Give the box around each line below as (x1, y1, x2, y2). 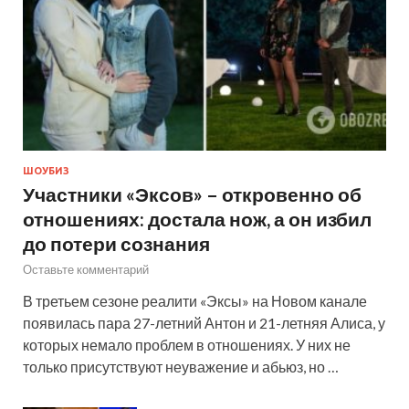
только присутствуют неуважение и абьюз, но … (23, 358, 339, 376)
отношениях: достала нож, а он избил (23, 207, 372, 231)
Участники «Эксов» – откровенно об (23, 183, 362, 206)
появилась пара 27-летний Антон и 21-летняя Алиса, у (23, 314, 385, 332)
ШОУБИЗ (23, 165, 69, 177)
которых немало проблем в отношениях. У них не (23, 336, 351, 354)
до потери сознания (23, 232, 210, 256)
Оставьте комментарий (23, 262, 149, 278)
